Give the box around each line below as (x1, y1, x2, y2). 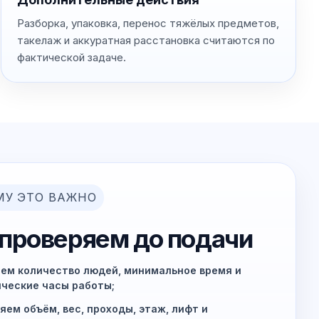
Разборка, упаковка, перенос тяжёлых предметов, (17, 16, 280, 30)
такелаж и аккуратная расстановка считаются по (17, 33, 276, 47)
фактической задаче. (17, 50, 127, 64)
